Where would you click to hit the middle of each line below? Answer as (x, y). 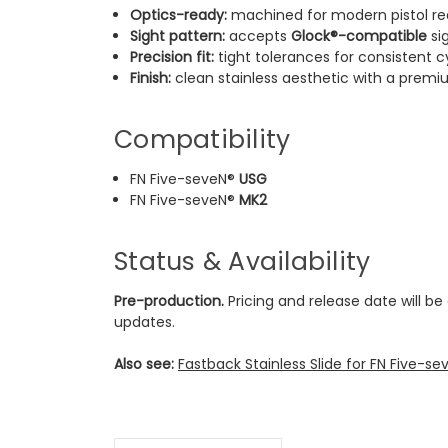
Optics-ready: (179, 14)
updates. (144, 321)
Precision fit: (172, 56)
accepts (258, 35)
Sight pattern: (178, 35)
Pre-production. (169, 300)
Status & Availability (242, 261)
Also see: (144, 363)
